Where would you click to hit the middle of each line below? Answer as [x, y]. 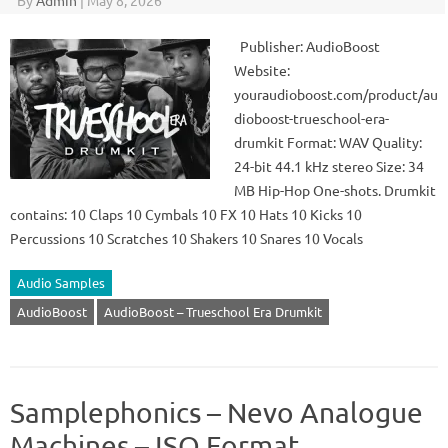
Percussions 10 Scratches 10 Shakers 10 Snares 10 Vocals [186, 238]
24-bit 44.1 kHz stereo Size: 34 [329, 166]
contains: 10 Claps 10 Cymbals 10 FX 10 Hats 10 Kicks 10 [186, 214]
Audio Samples [61, 282]
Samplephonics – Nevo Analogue [216, 412]
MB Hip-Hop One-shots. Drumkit [335, 190]
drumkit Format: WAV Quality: [328, 142]
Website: [262, 70]
